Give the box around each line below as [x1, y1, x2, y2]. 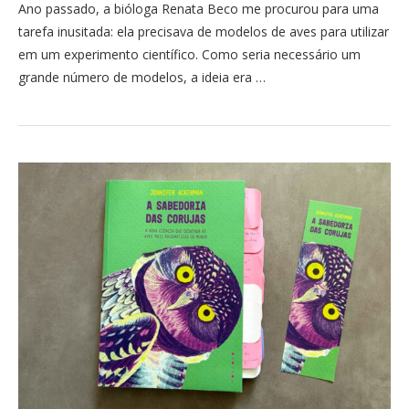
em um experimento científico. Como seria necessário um [18, 46, 361, 63]
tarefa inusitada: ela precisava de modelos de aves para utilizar [18, 23, 389, 40]
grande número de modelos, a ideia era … [18, 68, 266, 86]
